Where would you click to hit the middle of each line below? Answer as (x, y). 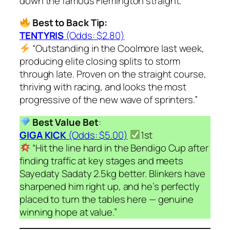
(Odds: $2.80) (94, 36)
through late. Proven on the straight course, (113, 74)
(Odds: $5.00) (98, 135)
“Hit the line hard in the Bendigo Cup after (119, 148)
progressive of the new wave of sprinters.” (109, 100)
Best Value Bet (65, 122)
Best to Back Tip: (69, 23)
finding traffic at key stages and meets (102, 160)
